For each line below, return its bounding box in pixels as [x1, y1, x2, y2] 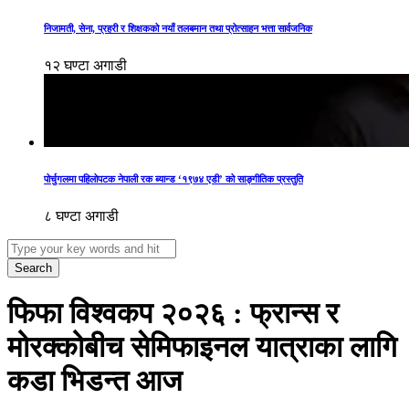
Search [15, 260, 52, 275]
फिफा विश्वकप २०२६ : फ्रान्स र [7, 297, 339, 330]
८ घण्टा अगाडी [44, 207, 119, 224]
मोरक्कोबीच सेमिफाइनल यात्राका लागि [7, 330, 397, 364]
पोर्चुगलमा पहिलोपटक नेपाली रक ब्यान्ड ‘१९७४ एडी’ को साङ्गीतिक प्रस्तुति [44, 173, 303, 184]
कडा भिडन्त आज [7, 364, 183, 398]
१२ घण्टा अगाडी [44, 57, 127, 73]
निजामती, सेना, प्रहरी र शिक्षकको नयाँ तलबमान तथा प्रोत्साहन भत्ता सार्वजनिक [44, 22, 312, 34]
